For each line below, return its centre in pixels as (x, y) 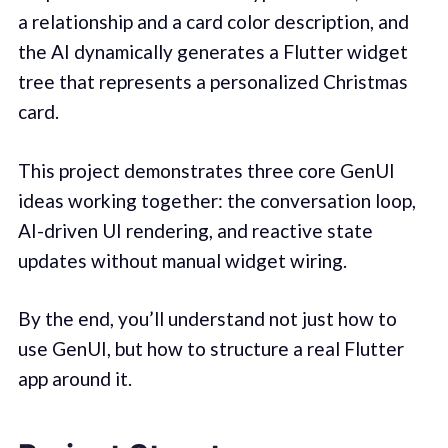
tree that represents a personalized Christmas (212, 82)
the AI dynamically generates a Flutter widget (212, 52)
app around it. (74, 379)
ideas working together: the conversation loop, (216, 200)
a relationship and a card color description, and (213, 22)
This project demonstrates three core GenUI (206, 170)
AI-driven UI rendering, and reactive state (195, 230)
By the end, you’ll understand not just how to (207, 319)
